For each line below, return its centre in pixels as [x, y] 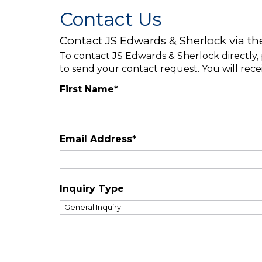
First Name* [89, 89]
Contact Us [111, 19]
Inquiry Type [92, 189]
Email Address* [98, 139]
